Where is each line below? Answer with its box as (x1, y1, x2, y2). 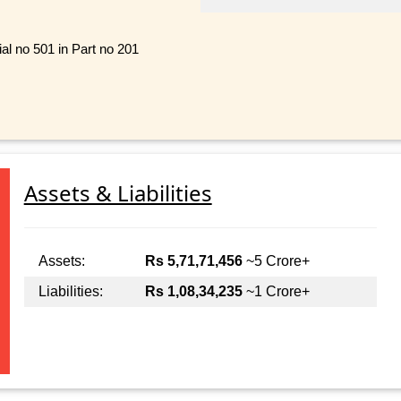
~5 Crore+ (242, 253, 310, 269)
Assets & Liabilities (23, 178, 212, 209)
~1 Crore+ (242, 284, 310, 300)
